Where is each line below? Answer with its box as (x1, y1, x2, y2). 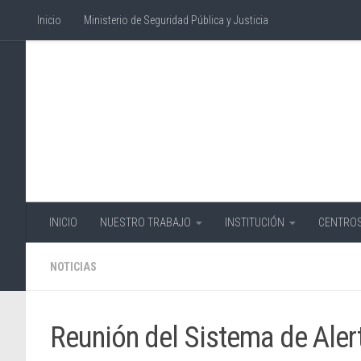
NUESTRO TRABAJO (100, 215, 191, 229)
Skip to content (22, 15, 95, 28)
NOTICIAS (50, 259, 97, 273)
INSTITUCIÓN (225, 215, 284, 229)
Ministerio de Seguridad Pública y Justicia (84, 14, 268, 27)
